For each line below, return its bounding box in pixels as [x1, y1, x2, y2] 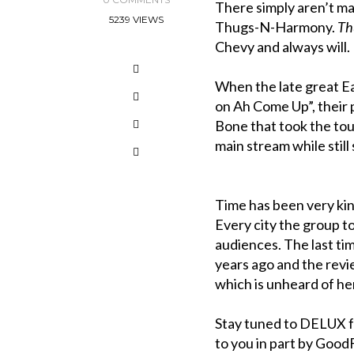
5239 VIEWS [108, 13, 164, 25]
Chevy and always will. [215, 38, 350, 55]
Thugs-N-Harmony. [215, 18, 337, 36]
